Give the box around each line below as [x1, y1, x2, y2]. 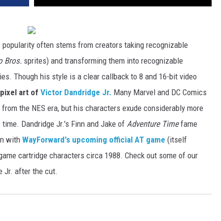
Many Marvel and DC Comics [111, 87, 207, 98]
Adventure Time [127, 119, 179, 129]
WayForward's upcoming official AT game [22, 135, 165, 145]
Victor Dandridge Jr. [40, 87, 111, 98]
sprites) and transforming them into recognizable [22, 56, 183, 66]
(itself [165, 135, 187, 145]
